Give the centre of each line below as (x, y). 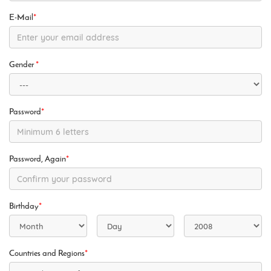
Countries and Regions (47, 254)
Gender (22, 65)
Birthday (24, 207)
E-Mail (21, 18)
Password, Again (38, 159)
